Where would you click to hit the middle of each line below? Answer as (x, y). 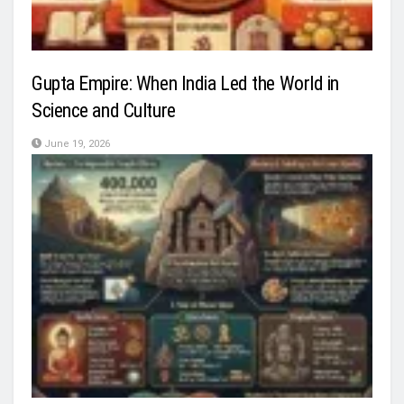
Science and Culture (104, 111)
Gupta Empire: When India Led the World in (186, 84)
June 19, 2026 (76, 144)
